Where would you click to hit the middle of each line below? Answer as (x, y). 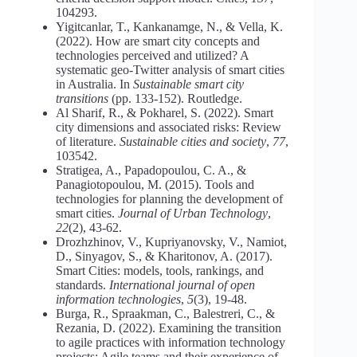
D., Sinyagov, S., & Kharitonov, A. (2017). (164, 256)
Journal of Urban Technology (193, 213)
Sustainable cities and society (193, 141)
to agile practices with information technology (171, 342)
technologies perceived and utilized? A (152, 55)
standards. (82, 284)
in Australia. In (94, 84)
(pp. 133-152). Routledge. (175, 98)
